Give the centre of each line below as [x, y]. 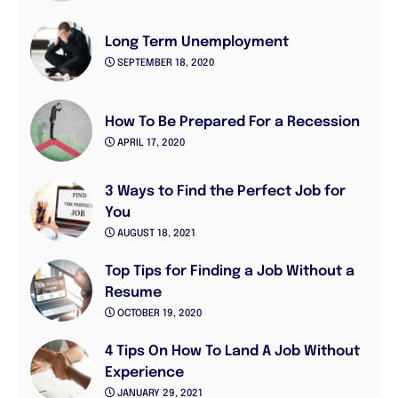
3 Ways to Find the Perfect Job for [225, 191]
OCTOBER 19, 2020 [158, 314]
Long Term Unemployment [197, 42]
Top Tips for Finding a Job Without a [230, 271]
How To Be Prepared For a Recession [232, 122]
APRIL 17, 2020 [150, 143]
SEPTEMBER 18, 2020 [164, 64]
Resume [133, 292]
